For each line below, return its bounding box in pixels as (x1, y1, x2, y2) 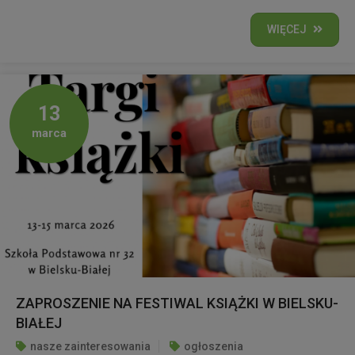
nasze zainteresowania (30, 339, 151, 353)
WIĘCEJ (267, 22, 307, 36)
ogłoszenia (184, 339, 243, 353)
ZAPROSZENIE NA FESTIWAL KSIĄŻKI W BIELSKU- (16, 294, 338, 311)
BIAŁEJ (16, 314, 62, 331)
